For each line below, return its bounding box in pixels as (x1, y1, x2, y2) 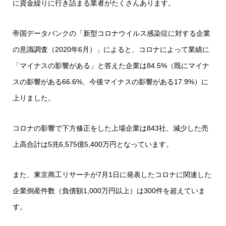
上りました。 (13, 93, 55, 102)
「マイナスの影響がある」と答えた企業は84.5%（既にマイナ (13, 61, 209, 70)
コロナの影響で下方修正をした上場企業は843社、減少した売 (13, 124, 208, 132)
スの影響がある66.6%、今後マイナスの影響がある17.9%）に (13, 77, 208, 86)
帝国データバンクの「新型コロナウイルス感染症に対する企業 (13, 29, 210, 37)
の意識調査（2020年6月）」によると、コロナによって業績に (13, 45, 209, 53)
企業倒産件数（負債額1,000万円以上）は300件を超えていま (13, 186, 205, 195)
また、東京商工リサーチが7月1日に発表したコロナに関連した (13, 170, 211, 179)
